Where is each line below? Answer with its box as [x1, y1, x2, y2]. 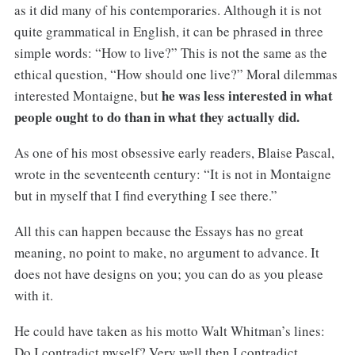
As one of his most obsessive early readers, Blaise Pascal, [13, 143, 334, 162]
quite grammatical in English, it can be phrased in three [13, 22, 323, 41]
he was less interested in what [161, 86, 333, 106]
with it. [13, 286, 53, 305]
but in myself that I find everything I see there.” [13, 186, 277, 205]
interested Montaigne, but [13, 86, 162, 105]
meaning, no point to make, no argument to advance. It [13, 243, 319, 262]
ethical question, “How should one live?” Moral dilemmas [13, 65, 338, 84]
